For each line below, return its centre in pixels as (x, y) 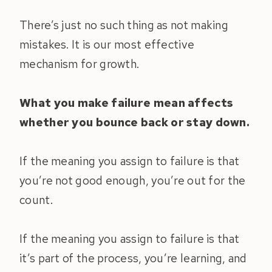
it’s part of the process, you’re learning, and (133, 259)
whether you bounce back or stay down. (135, 123)
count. (36, 200)
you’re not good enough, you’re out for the (133, 181)
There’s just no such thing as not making (124, 25)
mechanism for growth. (80, 64)
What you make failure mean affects (127, 103)
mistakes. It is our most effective (107, 45)
